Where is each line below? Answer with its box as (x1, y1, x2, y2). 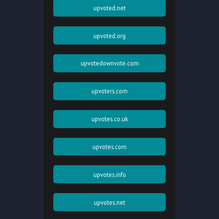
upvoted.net (93, 3, 126, 12)
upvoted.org (93, 31, 126, 40)
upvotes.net (94, 198, 125, 206)
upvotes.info (93, 170, 126, 178)
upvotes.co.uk (91, 115, 128, 123)
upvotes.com (92, 143, 127, 151)
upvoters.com (91, 87, 128, 95)
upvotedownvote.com (80, 59, 139, 67)
